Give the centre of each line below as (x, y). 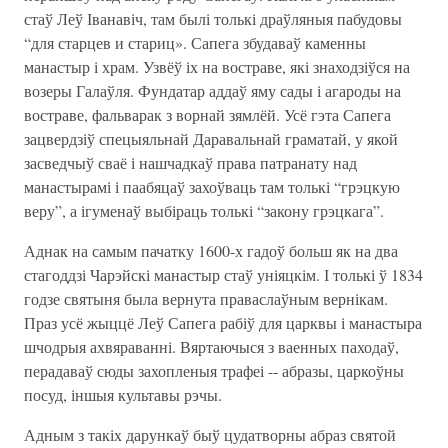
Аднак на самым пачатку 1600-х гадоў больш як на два (211, 250)
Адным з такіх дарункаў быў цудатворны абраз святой (210, 434)
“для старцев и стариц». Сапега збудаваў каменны (195, 42)
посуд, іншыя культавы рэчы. (123, 394)
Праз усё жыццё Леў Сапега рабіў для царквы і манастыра (223, 322)
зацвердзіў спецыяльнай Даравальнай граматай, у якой (211, 138)
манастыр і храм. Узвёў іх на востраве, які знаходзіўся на (217, 66)
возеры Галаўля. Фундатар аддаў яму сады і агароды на (212, 90)
